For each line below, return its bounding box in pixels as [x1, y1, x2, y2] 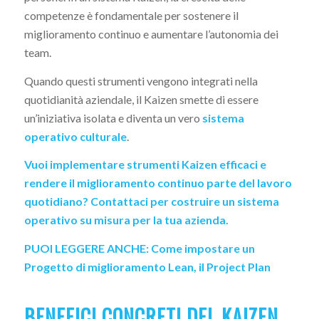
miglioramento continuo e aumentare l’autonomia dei [23, 27, 278, 41]
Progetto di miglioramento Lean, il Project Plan [23, 260, 271, 273]
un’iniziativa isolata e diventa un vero [23, 110, 202, 125]
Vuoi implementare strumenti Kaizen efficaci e [23, 157, 266, 172]
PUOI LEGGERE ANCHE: [23, 241, 151, 255]
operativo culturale [23, 129, 127, 143]
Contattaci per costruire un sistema [88, 194, 279, 209]
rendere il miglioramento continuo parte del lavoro [23, 176, 292, 190]
